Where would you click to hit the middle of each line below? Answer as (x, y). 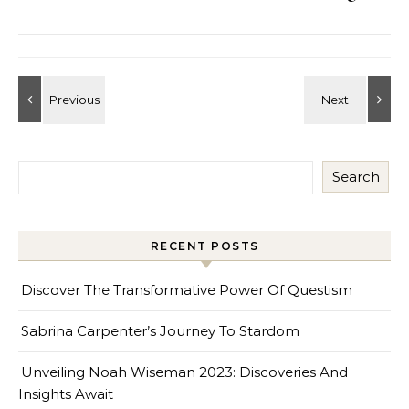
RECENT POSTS (204, 246)
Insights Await (66, 394)
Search (356, 177)
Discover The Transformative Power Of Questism (187, 290)
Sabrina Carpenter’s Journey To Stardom (160, 331)
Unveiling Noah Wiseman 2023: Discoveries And (184, 372)
